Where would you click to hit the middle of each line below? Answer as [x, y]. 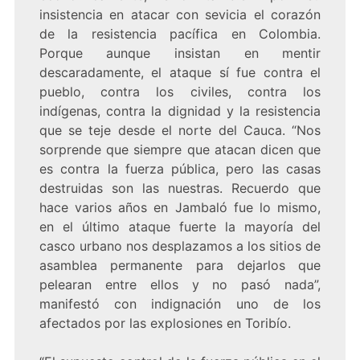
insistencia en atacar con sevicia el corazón [180, 15]
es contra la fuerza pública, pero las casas [180, 169]
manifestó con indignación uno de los [180, 304]
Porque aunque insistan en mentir [180, 53]
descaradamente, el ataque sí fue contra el [180, 73]
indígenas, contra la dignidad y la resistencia [180, 111]
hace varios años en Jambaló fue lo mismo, [180, 208]
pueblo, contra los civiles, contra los [180, 92]
